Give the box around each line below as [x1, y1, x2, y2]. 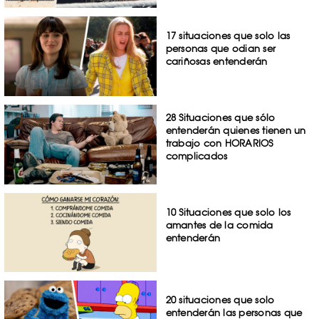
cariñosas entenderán [165, 56, 268, 68]
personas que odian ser [165, 43, 276, 55]
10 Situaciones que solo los [165, 206, 291, 218]
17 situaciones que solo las [165, 30, 291, 42]
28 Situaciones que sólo [165, 111, 276, 123]
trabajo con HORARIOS [165, 137, 273, 149]
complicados [165, 150, 228, 162]
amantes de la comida [165, 219, 273, 231]
